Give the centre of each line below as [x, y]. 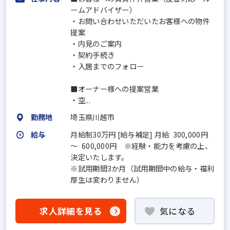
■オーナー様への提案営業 [114, 88]
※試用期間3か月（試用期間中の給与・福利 [142, 168]
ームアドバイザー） [103, 9]
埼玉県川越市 [93, 117]
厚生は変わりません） [107, 180]
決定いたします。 [100, 157]
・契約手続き [93, 54]
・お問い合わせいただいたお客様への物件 [140, 21]
